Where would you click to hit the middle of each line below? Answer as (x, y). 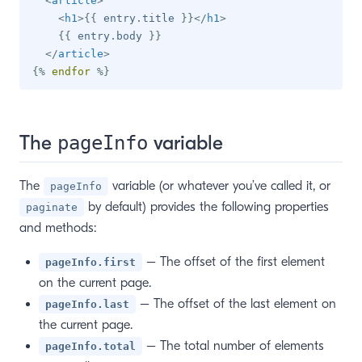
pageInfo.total (90, 346)
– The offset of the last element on (236, 304)
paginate (52, 207)
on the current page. (95, 283)
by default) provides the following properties (206, 207)
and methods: (58, 228)
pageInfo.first (90, 262)
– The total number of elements (233, 346)
